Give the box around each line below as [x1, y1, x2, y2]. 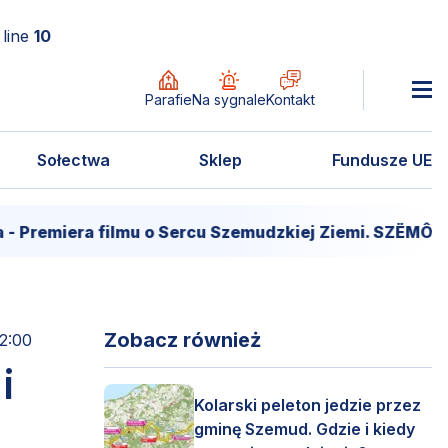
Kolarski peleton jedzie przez [194, 395, 421, 415]
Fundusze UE [331, 150, 432, 170]
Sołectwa [36, 150, 110, 170]
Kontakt [266, 90, 315, 108]
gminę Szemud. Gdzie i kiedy [194, 419, 415, 439]
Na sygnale [192, 90, 266, 108]
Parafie [145, 90, 192, 108]
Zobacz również [104, 328, 261, 352]
